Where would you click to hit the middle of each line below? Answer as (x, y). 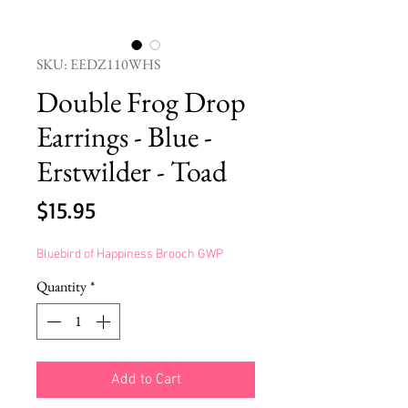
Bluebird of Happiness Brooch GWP (130, 254)
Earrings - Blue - (124, 136)
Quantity (61, 286)
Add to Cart (146, 379)
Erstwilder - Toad (132, 171)
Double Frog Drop (141, 102)
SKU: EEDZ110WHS (98, 64)
